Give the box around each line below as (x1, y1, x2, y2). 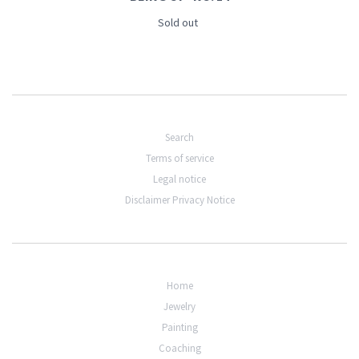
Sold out (157, 15, 198, 30)
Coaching (158, 341, 201, 356)
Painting (161, 321, 198, 335)
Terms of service (145, 151, 214, 166)
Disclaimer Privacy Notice (124, 193, 235, 208)
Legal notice (153, 172, 206, 187)
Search (165, 131, 194, 145)
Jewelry (163, 300, 196, 314)
